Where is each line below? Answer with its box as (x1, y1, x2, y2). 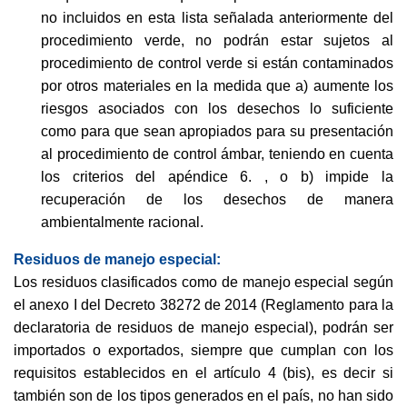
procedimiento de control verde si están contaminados (41, 55, 393, 71)
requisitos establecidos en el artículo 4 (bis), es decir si (14, 365, 393, 381)
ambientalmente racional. (41, 214, 203, 230)
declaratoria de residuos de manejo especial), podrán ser (14, 320, 393, 335)
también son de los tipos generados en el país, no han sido (14, 388, 393, 403)
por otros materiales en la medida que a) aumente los (41, 78, 393, 94)
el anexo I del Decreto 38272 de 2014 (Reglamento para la (14, 297, 393, 313)
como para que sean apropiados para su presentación (41, 124, 393, 139)
